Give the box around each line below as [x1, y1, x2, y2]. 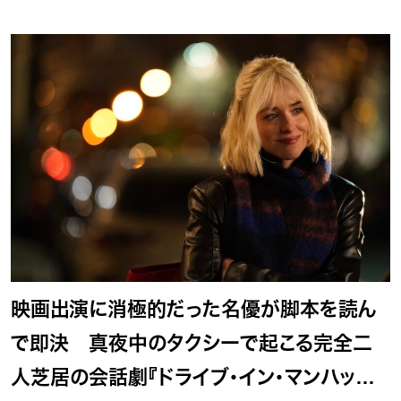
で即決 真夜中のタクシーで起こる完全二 [11, 332, 372, 355]
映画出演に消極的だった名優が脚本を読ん [11, 298, 377, 321]
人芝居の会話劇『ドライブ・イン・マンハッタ [11, 366, 373, 389]
